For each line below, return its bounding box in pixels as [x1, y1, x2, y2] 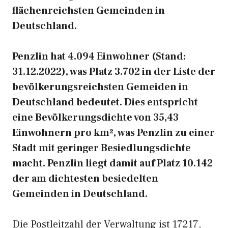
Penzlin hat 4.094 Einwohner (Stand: [12, 50, 186, 63]
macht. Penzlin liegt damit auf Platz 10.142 [12, 157, 213, 170]
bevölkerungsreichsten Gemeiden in [12, 80, 188, 94]
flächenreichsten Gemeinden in [12, 4, 165, 17]
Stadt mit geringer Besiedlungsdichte [12, 141, 191, 155]
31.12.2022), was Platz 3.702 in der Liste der [12, 65, 215, 78]
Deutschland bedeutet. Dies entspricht [12, 96, 198, 109]
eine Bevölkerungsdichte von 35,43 [12, 111, 179, 124]
